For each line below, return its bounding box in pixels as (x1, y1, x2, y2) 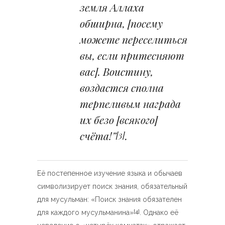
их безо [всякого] (80, 113, 158, 127)
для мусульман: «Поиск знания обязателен (37, 195, 182, 203)
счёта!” (80, 129, 116, 143)
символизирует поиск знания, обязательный (37, 182, 187, 190)
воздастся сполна (80, 80, 164, 94)
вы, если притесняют (80, 48, 184, 62)
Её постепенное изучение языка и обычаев (37, 169, 182, 177)
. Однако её (140, 208, 178, 216)
